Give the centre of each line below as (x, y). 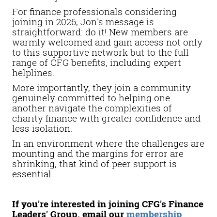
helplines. (33, 72)
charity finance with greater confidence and (106, 118)
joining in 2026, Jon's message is (83, 21)
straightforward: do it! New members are (100, 31)
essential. (33, 173)
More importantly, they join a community (101, 87)
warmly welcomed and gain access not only (107, 42)
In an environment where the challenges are (108, 143)
